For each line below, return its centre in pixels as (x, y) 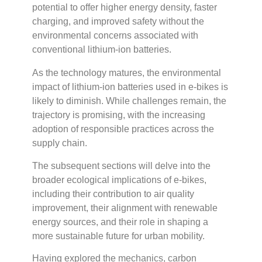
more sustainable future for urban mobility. (118, 236)
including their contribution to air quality (113, 194)
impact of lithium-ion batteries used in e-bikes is (130, 87)
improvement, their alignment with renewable (125, 208)
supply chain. (60, 143)
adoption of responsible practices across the (123, 129)
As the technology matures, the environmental (127, 73)
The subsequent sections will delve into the (121, 166)
